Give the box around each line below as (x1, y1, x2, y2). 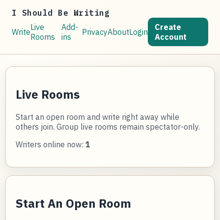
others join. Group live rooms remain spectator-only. (16, 121, 200, 132)
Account (155, 32, 187, 42)
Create (155, 22, 182, 32)
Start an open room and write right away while (16, 111, 180, 122)
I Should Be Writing (12, 8, 110, 18)
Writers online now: (16, 139, 86, 149)
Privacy (82, 27, 108, 37)
